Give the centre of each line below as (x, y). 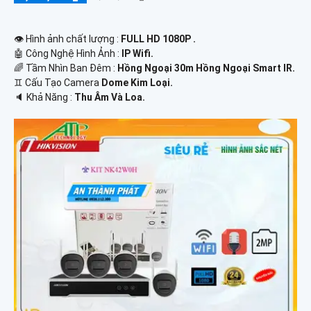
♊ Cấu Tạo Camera (58, 83)
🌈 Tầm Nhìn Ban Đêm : (66, 68)
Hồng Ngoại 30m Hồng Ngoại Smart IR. (206, 68)
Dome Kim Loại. (137, 83)
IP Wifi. (137, 54)
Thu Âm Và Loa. (110, 98)
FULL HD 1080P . (158, 39)
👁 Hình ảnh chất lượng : (67, 39)
